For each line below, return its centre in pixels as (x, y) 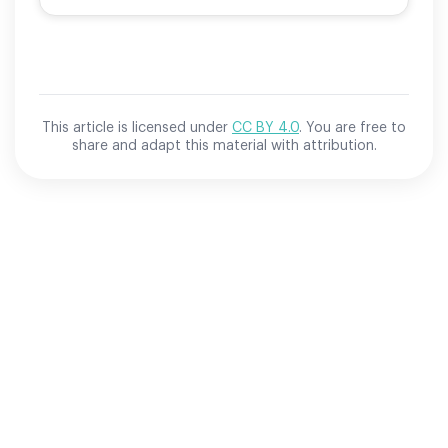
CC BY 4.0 (265, 127)
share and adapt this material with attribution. (224, 145)
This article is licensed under (135, 127)
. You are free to (352, 127)
